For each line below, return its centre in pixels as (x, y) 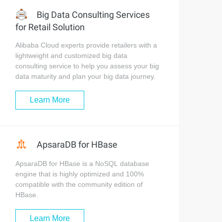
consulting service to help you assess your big (87, 66)
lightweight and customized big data (71, 55)
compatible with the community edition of (79, 184)
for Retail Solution (50, 27)
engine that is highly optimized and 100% (80, 174)
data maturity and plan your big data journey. (85, 76)
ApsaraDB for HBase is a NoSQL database (82, 164)
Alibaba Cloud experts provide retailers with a (86, 45)
